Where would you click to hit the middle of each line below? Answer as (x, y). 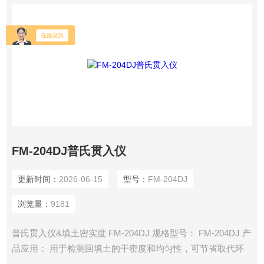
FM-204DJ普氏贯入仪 (69, 151)
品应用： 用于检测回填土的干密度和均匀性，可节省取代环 (128, 249)
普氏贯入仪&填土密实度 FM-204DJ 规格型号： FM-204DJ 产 (131, 233)
